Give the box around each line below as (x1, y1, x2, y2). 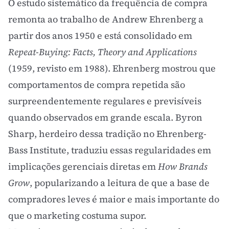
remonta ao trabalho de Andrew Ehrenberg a (8, 13, 203, 26)
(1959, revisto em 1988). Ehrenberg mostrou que (8, 62, 216, 75)
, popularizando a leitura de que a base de (30, 176, 210, 189)
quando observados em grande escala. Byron (8, 111, 202, 124)
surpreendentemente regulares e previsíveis (8, 95, 201, 107)
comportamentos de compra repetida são (8, 78, 185, 91)
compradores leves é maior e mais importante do (8, 193, 219, 205)
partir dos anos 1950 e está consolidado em (8, 29, 192, 42)
